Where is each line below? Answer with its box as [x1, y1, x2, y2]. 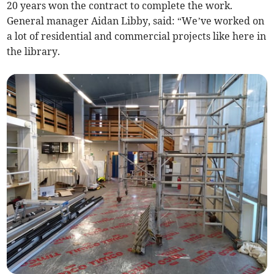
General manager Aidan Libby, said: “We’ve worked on [7, 14, 265, 27]
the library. [7, 45, 61, 57]
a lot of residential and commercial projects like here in [7, 29, 267, 42]
